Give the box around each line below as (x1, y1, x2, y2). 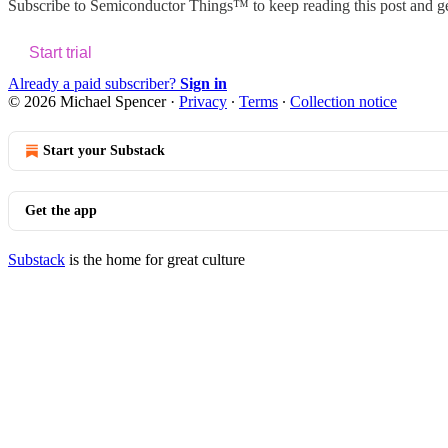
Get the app (25, 202, 97, 218)
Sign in (180, 74, 227, 92)
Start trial (29, 43, 92, 61)
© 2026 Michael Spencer (8, 92, 166, 110)
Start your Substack (43, 142, 165, 158)
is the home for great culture (65, 250, 245, 268)
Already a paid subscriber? (8, 74, 180, 92)
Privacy (179, 92, 227, 110)
